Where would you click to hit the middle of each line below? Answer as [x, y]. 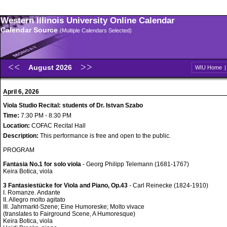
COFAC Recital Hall [59, 126]
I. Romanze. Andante [32, 193]
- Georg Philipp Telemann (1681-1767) [135, 164]
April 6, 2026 [21, 92]
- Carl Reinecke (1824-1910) [169, 185]
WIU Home [209, 67]
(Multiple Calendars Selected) [96, 30]
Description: [22, 136]
